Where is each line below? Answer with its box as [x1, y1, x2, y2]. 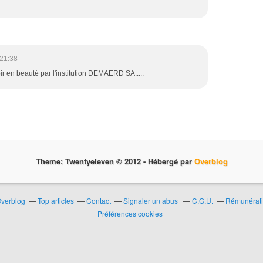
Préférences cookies [97, 208, 163, 218]
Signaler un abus [123, 195, 180, 205]
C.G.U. [191, 195, 213, 205]
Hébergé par [153, 156, 192, 167]
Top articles [37, 195, 74, 205]
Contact [86, 195, 111, 205]
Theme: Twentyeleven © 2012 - [40, 156, 148, 167]
